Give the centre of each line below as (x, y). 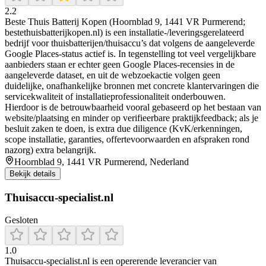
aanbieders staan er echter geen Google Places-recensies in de (120, 64)
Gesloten (21, 220)
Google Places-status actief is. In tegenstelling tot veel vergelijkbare (130, 53)
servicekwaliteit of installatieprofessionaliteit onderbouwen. (115, 96)
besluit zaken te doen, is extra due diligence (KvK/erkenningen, (123, 128)
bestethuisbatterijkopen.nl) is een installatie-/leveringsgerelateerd (124, 32)
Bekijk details (33, 173)
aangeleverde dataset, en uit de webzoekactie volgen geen (113, 75)
